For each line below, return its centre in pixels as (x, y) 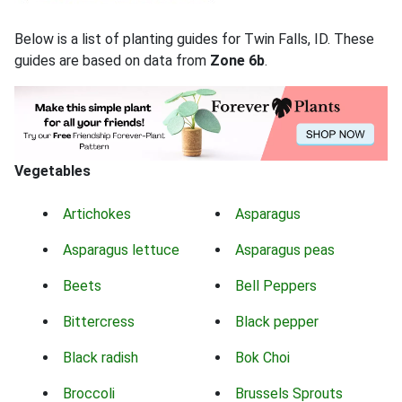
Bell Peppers (276, 286)
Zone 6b (237, 60)
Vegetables (52, 171)
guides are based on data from (112, 60)
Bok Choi (262, 358)
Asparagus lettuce (121, 250)
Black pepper (277, 322)
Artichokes (97, 214)
